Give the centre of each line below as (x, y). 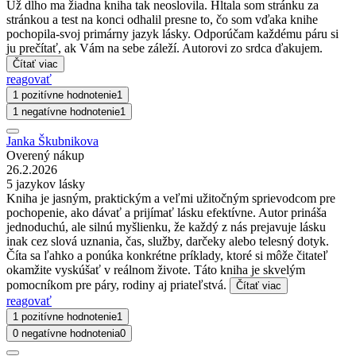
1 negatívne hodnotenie (66, 112)
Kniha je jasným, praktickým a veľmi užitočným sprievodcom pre (171, 199)
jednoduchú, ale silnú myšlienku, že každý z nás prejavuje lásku (166, 227)
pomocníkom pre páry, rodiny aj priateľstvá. (118, 285)
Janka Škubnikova (52, 141)
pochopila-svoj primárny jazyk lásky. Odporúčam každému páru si (172, 34)
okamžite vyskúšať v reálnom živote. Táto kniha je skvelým (156, 270)
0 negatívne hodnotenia (66, 334)
